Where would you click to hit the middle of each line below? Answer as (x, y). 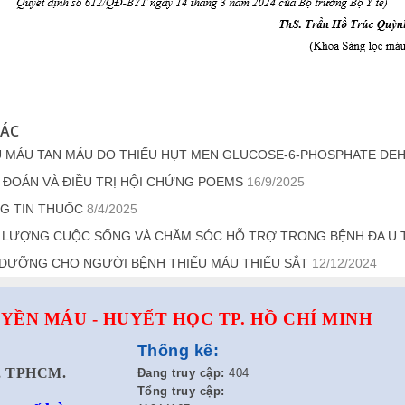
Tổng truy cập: (181, 391)
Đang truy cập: (181, 373)
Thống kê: (178, 351)
